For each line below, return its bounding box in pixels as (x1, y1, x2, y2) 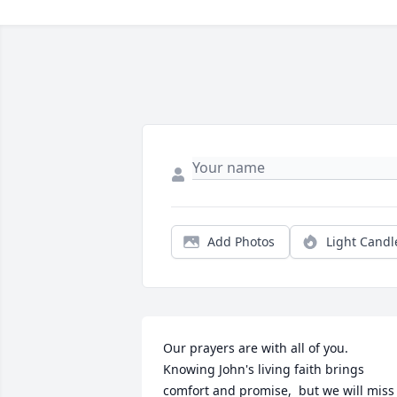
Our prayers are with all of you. (163, 339, 348, 356)
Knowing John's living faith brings (163, 361, 364, 378)
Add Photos (207, 233, 275, 250)
